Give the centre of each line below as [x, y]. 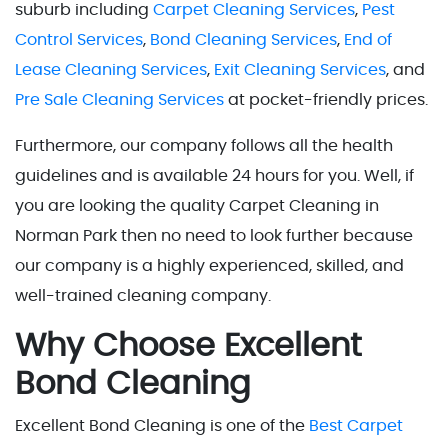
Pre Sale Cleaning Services [119, 99]
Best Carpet [356, 425]
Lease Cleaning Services [111, 69]
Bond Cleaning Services [243, 39]
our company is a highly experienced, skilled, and [209, 265]
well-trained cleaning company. [145, 295]
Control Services [79, 39]
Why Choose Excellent [188, 345]
